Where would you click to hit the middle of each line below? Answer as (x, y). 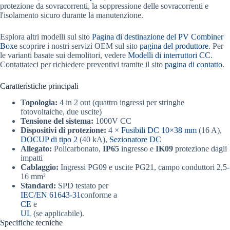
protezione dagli (200, 149)
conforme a (99, 195)
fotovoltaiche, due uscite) (61, 112)
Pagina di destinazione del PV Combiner (158, 36)
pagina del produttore (174, 46)
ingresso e (137, 149)
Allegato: (36, 149)
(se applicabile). (58, 214)
